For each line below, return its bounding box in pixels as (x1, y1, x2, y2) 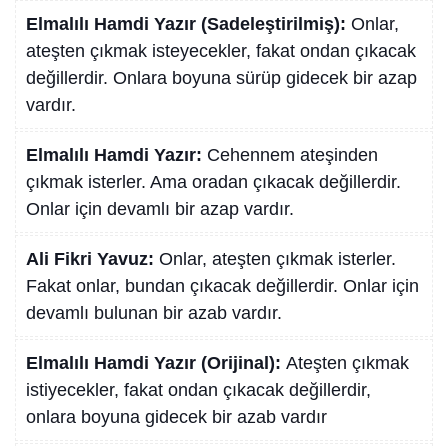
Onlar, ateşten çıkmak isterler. (159, 249, 396, 270)
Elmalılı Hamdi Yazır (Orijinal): (26, 353, 286, 374)
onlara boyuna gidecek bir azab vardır (26, 407, 327, 428)
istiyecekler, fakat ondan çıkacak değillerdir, (26, 380, 371, 401)
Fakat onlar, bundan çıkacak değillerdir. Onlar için (26, 276, 419, 297)
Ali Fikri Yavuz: (26, 249, 159, 270)
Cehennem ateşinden (207, 145, 378, 166)
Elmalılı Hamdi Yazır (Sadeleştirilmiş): (26, 14, 351, 35)
